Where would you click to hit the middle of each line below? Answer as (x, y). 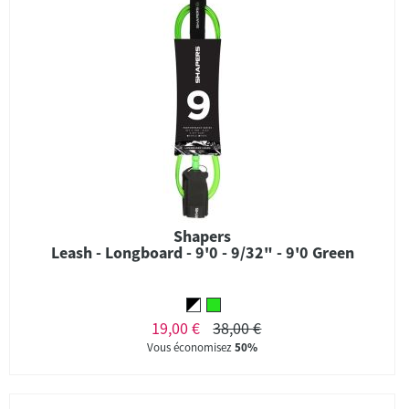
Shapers (202, 236)
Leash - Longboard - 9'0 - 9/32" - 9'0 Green (202, 252)
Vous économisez (190, 347)
